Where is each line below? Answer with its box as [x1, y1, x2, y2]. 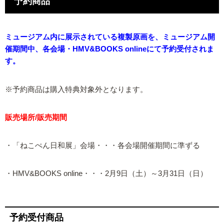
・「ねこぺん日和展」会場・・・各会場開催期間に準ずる [5, 141, 200, 150]
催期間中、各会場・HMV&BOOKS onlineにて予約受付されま [5, 45, 214, 53]
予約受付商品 [9, 212, 63, 222]
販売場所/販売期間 [5, 113, 67, 121]
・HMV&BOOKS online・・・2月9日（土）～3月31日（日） [5, 169, 207, 178]
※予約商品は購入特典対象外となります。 [5, 85, 147, 93]
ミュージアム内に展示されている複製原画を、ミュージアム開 [5, 33, 215, 41]
